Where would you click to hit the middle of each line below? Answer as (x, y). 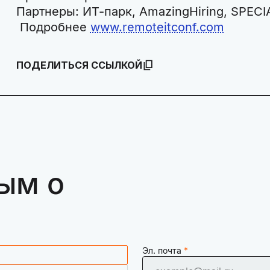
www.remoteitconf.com (157, 27)
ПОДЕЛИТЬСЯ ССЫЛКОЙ (79, 65)
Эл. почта (162, 250)
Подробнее (53, 27)
